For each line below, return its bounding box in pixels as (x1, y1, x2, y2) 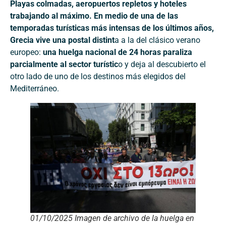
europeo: (10, 47, 43, 57)
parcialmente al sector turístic (10, 59, 118, 69)
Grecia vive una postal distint (10, 35, 115, 45)
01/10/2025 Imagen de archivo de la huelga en (30, 213, 194, 223)
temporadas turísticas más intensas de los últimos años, (10, 23, 214, 33)
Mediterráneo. (10, 83, 59, 93)
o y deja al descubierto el (118, 59, 206, 69)
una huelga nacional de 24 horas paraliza (43, 47, 192, 57)
